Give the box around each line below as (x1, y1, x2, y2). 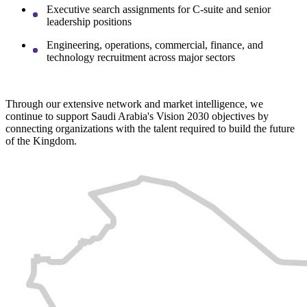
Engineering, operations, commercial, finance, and (47, 38, 263, 51)
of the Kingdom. (5, 134, 79, 147)
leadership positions (47, 15, 137, 27)
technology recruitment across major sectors (47, 51, 241, 63)
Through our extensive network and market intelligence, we (5, 97, 263, 110)
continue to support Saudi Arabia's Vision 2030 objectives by (5, 110, 269, 122)
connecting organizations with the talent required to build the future (5, 122, 295, 134)
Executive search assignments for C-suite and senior (47, 3, 271, 15)
